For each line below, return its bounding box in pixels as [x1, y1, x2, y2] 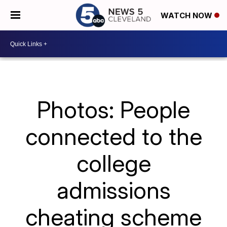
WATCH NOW [161, 11, 214, 21]
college [76, 149, 151, 177]
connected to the [25, 122, 202, 150]
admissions [56, 176, 171, 204]
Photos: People [37, 95, 190, 124]
